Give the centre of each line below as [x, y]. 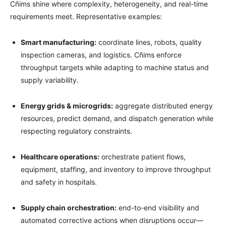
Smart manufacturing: [59, 42]
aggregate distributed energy [163, 105]
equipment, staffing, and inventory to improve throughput [116, 169]
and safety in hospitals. [59, 182]
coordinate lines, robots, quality [149, 42]
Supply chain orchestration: [69, 207]
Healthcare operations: [60, 156]
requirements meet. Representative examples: [86, 16]
